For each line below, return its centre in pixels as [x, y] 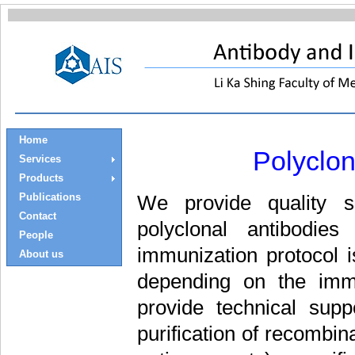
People [36, 235]
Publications [50, 197]
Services [40, 159]
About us [41, 254]
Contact [38, 216]
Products [41, 178]
